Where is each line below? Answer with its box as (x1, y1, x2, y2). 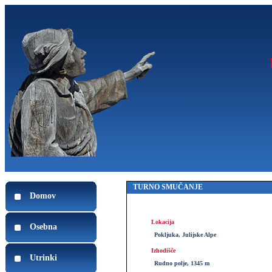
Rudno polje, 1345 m (154, 260, 209, 267)
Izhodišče (151, 247, 175, 254)
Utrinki (30, 253, 57, 262)
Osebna (30, 222, 57, 231)
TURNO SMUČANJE (133, 183, 203, 191)
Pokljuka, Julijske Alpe (154, 231, 216, 238)
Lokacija (151, 219, 174, 225)
